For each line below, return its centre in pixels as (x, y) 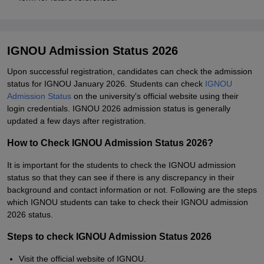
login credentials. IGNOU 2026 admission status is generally (119, 108)
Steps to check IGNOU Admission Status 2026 (109, 237)
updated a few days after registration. (77, 121)
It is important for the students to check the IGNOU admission (121, 165)
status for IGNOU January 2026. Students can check (106, 84)
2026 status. (30, 214)
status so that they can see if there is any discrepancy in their (121, 177)
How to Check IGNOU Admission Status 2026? (110, 143)
